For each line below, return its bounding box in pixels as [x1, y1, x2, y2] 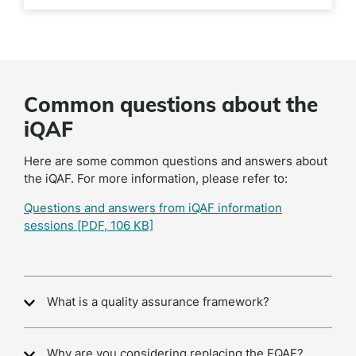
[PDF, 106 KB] [77, 218, 153, 234]
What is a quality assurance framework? [47, 294, 269, 310]
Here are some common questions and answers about [24, 153, 327, 169]
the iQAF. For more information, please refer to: [24, 171, 288, 187]
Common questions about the [24, 91, 318, 118]
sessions [24, 218, 77, 234]
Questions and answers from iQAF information [24, 200, 282, 216]
